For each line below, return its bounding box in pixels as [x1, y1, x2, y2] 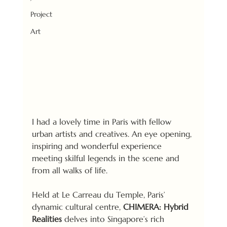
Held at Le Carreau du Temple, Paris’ [31, 190, 168, 200]
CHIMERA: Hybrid [123, 202, 191, 212]
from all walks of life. [31, 165, 110, 176]
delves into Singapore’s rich [61, 214, 167, 224]
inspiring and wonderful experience [31, 141, 164, 152]
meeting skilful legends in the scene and [31, 153, 182, 164]
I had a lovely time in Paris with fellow [31, 117, 174, 127]
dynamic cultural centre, [31, 202, 123, 212]
